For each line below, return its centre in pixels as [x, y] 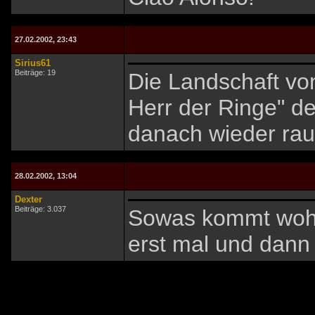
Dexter [28, 199]
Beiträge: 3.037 [40, 209]
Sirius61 [33, 63]
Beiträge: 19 [35, 72]
